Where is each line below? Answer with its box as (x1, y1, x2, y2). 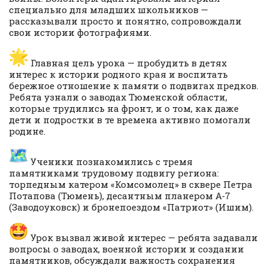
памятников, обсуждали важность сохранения (9, 254, 235, 267)
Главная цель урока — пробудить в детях (28, 57, 227, 69)
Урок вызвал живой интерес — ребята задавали (28, 232, 258, 244)
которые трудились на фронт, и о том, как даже (9, 102, 239, 115)
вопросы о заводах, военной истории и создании (9, 243, 244, 255)
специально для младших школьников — (9, 4, 208, 16)
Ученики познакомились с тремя (28, 156, 193, 168)
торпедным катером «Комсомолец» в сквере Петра (9, 178, 252, 191)
